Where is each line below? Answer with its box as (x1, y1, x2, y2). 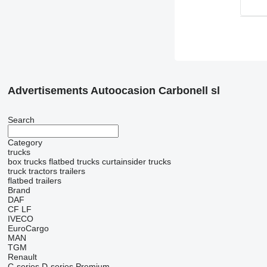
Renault (7, 252, 37, 262)
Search (7, 115, 35, 125)
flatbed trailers (7, 176, 61, 185)
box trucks (7, 157, 46, 166)
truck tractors (7, 166, 57, 176)
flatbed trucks (48, 157, 100, 166)
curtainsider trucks (101, 157, 171, 166)
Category (7, 138, 42, 147)
